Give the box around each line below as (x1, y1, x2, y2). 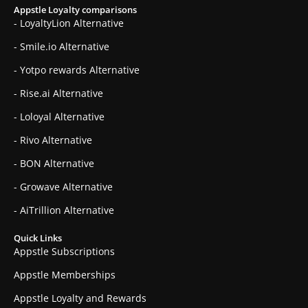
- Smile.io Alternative (14, 40, 109, 54)
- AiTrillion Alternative (14, 203, 114, 217)
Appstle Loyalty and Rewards (14, 291, 146, 305)
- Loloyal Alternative (14, 110, 104, 124)
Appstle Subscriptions (14, 245, 115, 258)
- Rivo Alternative (14, 133, 92, 147)
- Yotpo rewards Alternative (14, 63, 140, 77)
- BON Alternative (14, 157, 94, 170)
